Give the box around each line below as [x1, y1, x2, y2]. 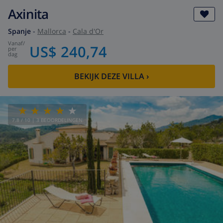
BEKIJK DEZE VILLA [74, 71, 144, 82]
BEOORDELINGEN [41, 116, 83, 123]
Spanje [8, 26, 31, 36]
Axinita [8, 5, 49, 23]
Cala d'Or [73, 26, 104, 36]
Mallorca [37, 26, 66, 36]
